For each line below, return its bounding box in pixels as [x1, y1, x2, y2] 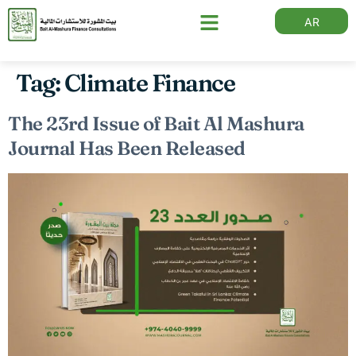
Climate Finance [64, 68, 234, 98]
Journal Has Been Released [8, 137, 246, 160]
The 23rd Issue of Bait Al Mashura [8, 112, 304, 135]
